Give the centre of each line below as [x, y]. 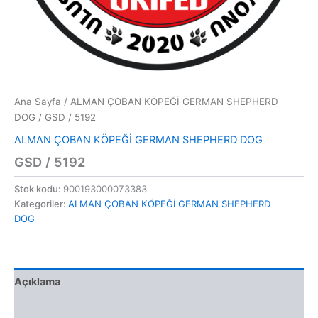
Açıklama [37, 281]
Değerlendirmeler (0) [68, 309]
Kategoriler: [41, 204]
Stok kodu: [39, 189]
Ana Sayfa [38, 102]
